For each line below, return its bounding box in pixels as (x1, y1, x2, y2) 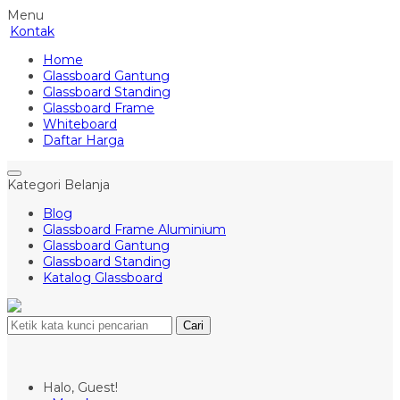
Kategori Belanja (7, 177, 110, 193)
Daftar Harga (43, 132, 124, 148)
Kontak (10, 23, 54, 39)
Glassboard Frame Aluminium (43, 221, 226, 237)
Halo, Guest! (43, 379, 118, 396)
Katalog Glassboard (43, 270, 162, 286)
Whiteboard (43, 116, 117, 132)
